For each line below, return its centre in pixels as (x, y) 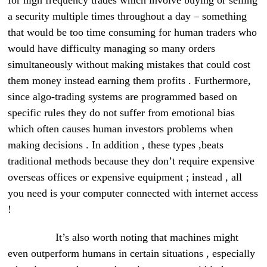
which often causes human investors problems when (121, 129)
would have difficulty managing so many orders (112, 49)
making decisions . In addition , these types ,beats (116, 145)
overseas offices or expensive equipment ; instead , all (125, 177)
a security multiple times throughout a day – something (128, 16)
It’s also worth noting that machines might (123, 237)
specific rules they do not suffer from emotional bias (122, 113)
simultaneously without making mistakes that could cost (129, 65)
